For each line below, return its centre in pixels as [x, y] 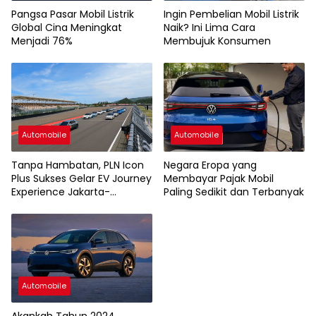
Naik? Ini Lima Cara [209, 28]
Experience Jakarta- [61, 192]
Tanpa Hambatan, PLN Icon [78, 165]
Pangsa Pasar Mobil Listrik [73, 14]
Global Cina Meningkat [67, 28]
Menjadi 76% [42, 41]
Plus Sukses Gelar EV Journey [81, 178]
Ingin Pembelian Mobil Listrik [231, 14]
